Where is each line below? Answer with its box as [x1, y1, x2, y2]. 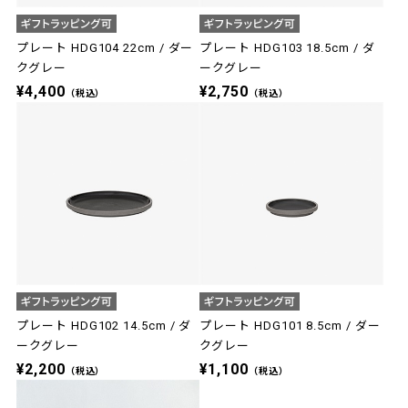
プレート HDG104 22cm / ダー [16, 41, 194, 56]
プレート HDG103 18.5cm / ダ [199, 41, 375, 56]
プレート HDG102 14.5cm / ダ [16, 319, 192, 333]
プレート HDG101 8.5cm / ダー [199, 319, 381, 333]
